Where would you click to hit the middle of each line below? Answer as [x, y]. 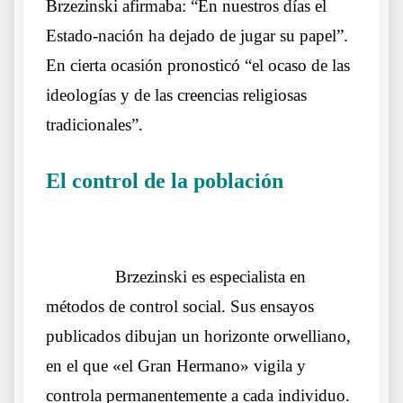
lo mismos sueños [90, 223]
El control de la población [165, 181]
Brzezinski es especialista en [210, 277]
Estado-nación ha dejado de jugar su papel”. [197, 36]
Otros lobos [319, 184]
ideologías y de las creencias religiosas [176, 95]
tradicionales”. [94, 125]
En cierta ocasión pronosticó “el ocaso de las [198, 66]
